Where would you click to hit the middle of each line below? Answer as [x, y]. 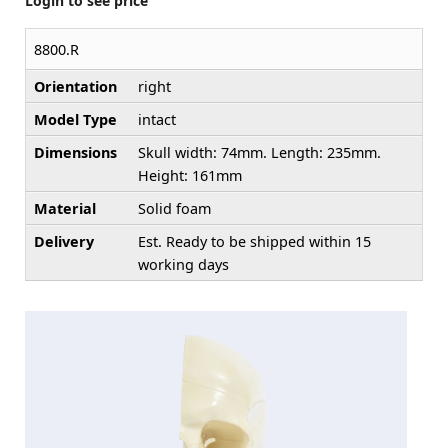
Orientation [75, 86]
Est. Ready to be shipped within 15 [254, 241]
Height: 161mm [190, 175]
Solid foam [174, 208]
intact [157, 119]
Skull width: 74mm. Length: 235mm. [259, 152]
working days [183, 264]
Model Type [75, 119]
